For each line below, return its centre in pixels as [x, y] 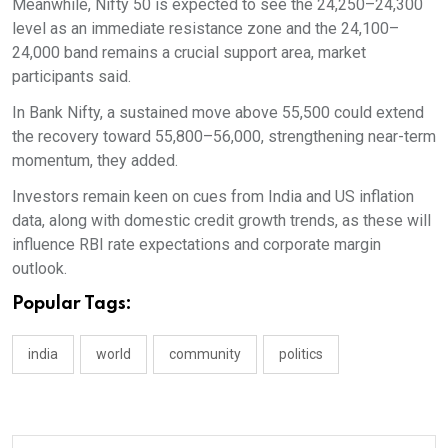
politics [301, 354]
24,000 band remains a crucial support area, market [189, 52]
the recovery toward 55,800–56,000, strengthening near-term [224, 136]
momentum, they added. [95, 160]
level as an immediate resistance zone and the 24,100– [205, 28]
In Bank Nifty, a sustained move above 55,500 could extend [218, 112]
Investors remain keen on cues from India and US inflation [213, 196]
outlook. [39, 268]
